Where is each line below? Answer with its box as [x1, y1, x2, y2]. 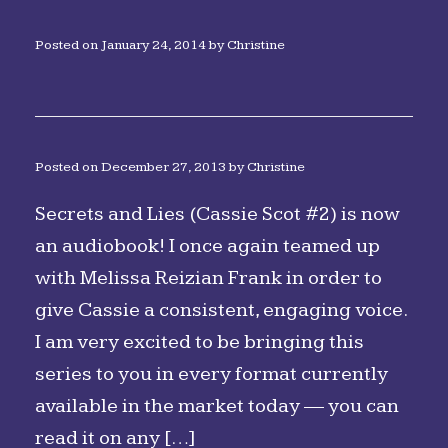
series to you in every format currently [35, 362, 388, 386]
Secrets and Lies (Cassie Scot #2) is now [35, 202, 400, 226]
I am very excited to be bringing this [35, 330, 364, 354]
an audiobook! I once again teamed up [35, 234, 380, 258]
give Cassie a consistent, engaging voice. [35, 298, 407, 322]
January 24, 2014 [101, 37, 206, 53]
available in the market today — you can [35, 394, 399, 418]
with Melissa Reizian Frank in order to [35, 266, 382, 290]
